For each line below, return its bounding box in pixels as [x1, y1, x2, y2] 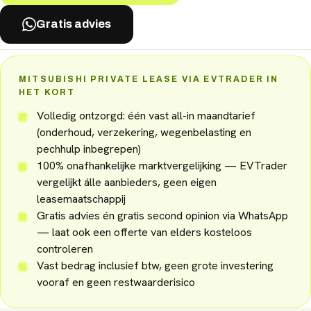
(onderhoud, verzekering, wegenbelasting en [37, 124, 251, 140]
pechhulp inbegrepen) [37, 141, 141, 156]
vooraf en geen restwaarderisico [37, 274, 195, 289]
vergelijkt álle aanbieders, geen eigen [37, 174, 217, 190]
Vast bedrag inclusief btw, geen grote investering [37, 258, 274, 273]
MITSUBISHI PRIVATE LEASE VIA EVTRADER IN [19, 74, 279, 84]
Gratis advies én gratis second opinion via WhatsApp [37, 208, 288, 223]
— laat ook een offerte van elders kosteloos [37, 224, 252, 239]
